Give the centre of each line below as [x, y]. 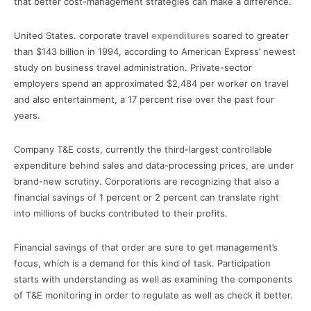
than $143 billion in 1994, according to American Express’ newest [155, 51]
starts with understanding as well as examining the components [153, 279]
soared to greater [249, 35]
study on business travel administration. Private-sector [133, 67]
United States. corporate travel [83, 35]
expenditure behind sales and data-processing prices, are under [154, 165]
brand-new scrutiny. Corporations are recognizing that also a [146, 181]
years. [27, 115]
